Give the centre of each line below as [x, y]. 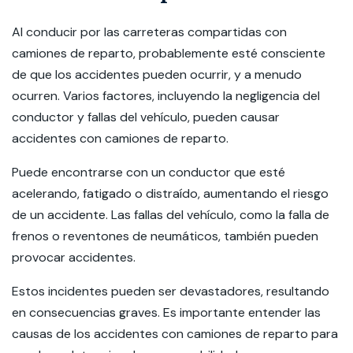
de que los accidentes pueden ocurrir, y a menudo [157, 74]
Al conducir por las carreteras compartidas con [149, 32]
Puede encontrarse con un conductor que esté [149, 172]
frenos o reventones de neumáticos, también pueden [165, 236]
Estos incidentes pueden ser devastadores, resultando [171, 291]
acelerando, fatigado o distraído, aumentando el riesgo [170, 193]
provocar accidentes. [74, 257]
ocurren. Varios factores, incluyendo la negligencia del [166, 96]
